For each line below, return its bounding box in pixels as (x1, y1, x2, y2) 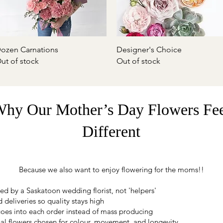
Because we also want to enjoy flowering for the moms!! (18, 165, 204, 174)
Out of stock (116, 56, 160, 66)
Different (82, 122, 140, 140)
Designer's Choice (116, 45, 182, 54)
